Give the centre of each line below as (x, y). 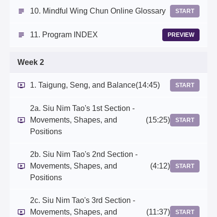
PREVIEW (181, 35)
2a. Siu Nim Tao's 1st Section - (82, 108)
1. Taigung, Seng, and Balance (83, 85)
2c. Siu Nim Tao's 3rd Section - (83, 201)
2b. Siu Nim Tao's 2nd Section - (84, 155)
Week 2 (31, 62)
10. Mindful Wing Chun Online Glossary (98, 11)
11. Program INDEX (64, 35)
